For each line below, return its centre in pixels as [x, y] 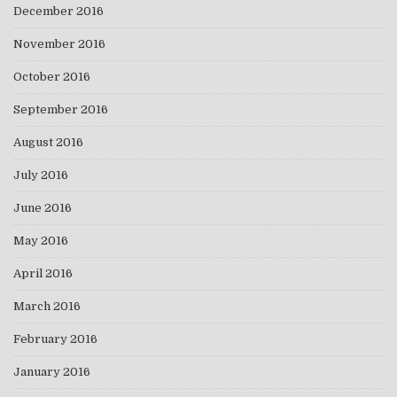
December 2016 [58, 11]
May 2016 [41, 240]
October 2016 [52, 76]
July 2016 [41, 175]
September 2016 [61, 109]
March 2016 [47, 306]
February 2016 [55, 339]
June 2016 [43, 207]
